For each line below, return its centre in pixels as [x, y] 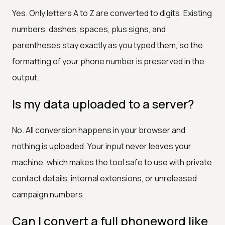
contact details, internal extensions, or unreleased [104, 178]
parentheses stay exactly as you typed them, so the [107, 45]
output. [26, 77]
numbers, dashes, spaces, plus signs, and [89, 29]
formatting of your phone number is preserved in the [108, 61]
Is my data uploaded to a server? [103, 103]
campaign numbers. [48, 194]
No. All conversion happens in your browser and [99, 130]
